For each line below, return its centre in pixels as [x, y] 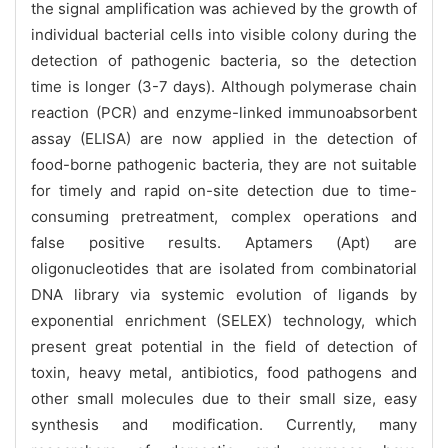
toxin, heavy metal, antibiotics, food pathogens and [224, 372]
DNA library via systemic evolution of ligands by [224, 294]
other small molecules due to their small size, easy [224, 398]
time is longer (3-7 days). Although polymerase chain [224, 86]
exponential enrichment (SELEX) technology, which [224, 320]
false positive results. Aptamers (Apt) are [224, 242]
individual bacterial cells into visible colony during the [224, 34]
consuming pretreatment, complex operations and [224, 216]
